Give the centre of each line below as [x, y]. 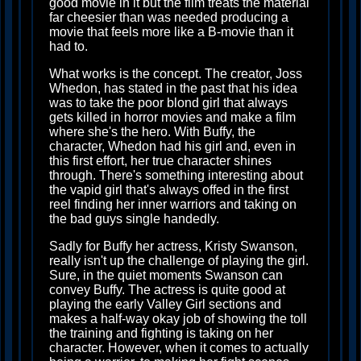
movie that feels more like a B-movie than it [171, 32]
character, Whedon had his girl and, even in [172, 146]
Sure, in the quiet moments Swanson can [166, 275]
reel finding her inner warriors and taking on [173, 204]
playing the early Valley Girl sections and [165, 304]
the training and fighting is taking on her [161, 333]
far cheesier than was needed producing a [169, 17]
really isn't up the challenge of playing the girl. [179, 261]
